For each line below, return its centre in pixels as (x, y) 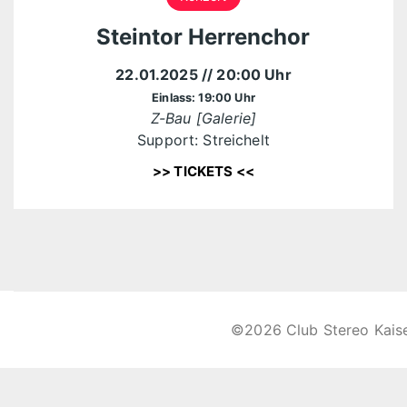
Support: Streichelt (203, 140)
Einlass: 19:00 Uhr (203, 98)
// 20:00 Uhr (246, 74)
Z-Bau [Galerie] (203, 118)
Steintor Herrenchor (203, 37)
